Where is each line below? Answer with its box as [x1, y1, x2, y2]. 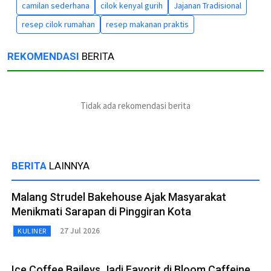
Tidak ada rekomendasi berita [80, 99, 191, 111]
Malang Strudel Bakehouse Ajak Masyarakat [11, 190, 226, 203]
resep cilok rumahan [22, 18, 95, 30]
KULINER [18, 226, 47, 235]
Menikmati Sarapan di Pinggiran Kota [11, 204, 191, 218]
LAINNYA [49, 159, 90, 172]
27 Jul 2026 [59, 226, 100, 237]
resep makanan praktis [106, 18, 189, 30]
